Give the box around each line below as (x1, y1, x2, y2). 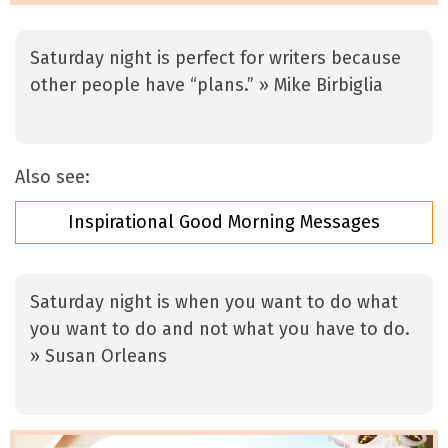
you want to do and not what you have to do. (30, 318, 410, 341)
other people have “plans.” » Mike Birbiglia (30, 74, 383, 97)
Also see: (15, 166, 90, 189)
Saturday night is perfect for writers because (30, 47, 401, 70)
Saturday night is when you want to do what (30, 291, 398, 314)
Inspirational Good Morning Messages (68, 211, 380, 234)
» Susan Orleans (30, 345, 167, 368)
